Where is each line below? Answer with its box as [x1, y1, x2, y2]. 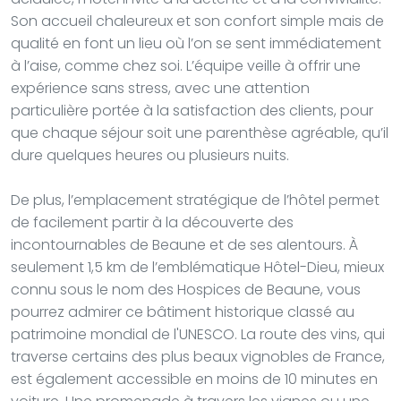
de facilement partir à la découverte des [11, 211, 294, 233]
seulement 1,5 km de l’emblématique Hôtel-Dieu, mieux [11, 256, 384, 277]
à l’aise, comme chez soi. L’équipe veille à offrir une [11, 55, 361, 76]
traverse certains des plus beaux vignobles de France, [11, 346, 385, 367]
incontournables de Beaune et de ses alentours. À [11, 234, 358, 255]
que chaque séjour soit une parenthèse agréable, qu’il [11, 122, 388, 143]
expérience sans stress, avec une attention [11, 77, 310, 98]
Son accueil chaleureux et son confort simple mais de [11, 10, 384, 31]
